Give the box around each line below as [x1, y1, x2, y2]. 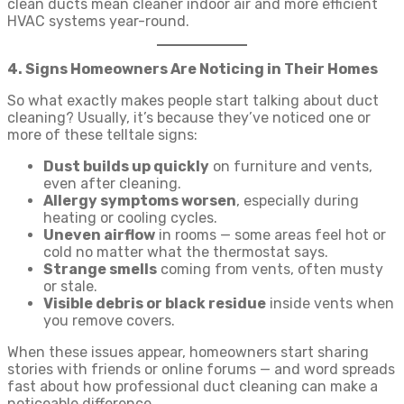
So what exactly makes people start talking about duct [7, 92, 379, 109]
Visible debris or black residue [43, 295, 266, 312]
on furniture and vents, [209, 158, 372, 175]
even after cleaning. [43, 175, 181, 192]
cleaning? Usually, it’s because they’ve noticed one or [7, 109, 371, 126]
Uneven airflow [43, 226, 155, 243]
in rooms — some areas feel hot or [155, 226, 386, 243]
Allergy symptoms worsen [43, 192, 236, 209]
